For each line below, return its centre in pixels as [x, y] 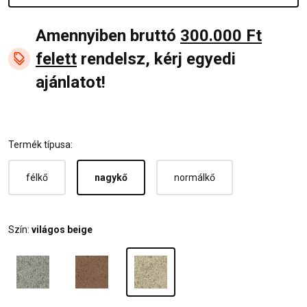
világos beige [62, 230]
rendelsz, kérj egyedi [156, 59]
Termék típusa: [40, 145]
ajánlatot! [71, 83]
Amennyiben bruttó [108, 36]
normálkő [195, 178]
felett [56, 59]
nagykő [111, 178]
